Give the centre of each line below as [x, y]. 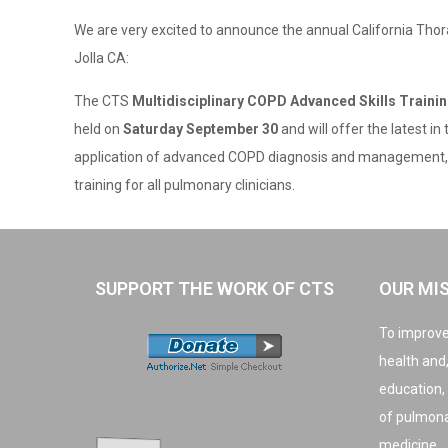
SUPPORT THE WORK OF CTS [214, 288]
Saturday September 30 [201, 129]
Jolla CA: [102, 58]
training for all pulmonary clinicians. [185, 185]
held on [99, 129]
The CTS [103, 101]
